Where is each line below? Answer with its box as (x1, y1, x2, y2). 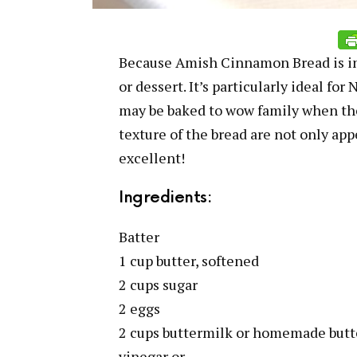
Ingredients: (119, 187, 211, 207)
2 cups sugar (119, 275, 198, 294)
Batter (119, 227, 159, 246)
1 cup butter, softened (119, 251, 259, 270)
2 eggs (119, 299, 160, 318)
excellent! (119, 148, 185, 167)
